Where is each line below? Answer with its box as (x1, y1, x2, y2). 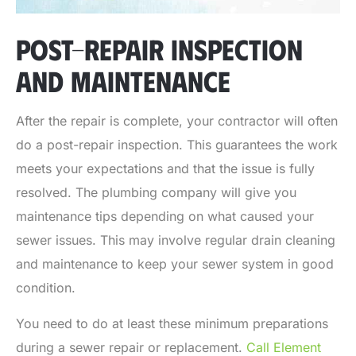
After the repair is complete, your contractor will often (16, 113, 338, 130)
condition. (16, 280, 75, 296)
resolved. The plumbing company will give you (16, 184, 296, 201)
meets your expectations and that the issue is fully (16, 161, 315, 177)
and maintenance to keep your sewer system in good (16, 256, 334, 273)
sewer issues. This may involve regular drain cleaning (16, 232, 335, 249)
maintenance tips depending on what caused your (16, 208, 314, 225)
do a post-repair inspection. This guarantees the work (16, 137, 338, 153)
